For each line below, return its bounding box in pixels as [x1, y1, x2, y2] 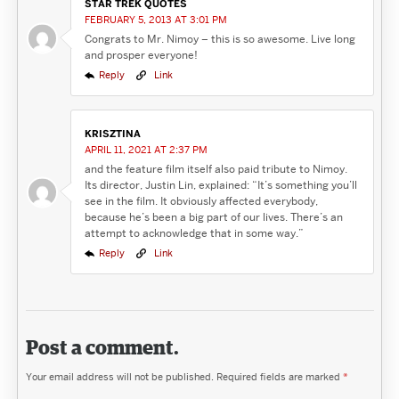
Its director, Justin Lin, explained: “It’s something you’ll [84, 178, 357, 192]
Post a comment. [25, 338, 179, 359]
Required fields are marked [213, 371, 343, 384]
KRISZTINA [84, 127, 141, 141]
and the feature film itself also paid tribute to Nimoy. [84, 162, 347, 176]
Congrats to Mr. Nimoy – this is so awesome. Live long [84, 32, 355, 46]
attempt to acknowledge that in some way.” [84, 226, 304, 240]
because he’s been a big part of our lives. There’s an [84, 210, 343, 224]
